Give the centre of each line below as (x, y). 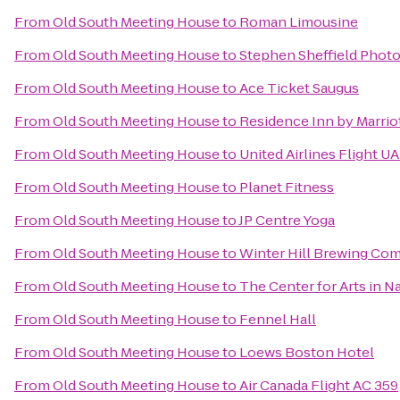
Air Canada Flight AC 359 (319, 385)
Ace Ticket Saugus (299, 88)
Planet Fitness (287, 187)
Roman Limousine (299, 22)
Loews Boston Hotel (307, 352)
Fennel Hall (278, 319)
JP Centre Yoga (287, 220)
